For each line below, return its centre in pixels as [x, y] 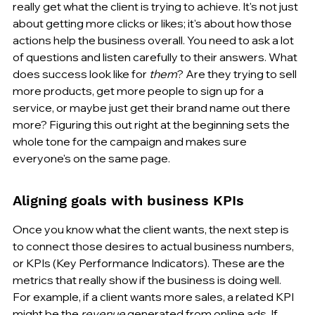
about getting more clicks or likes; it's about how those [153, 23]
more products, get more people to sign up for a [139, 90]
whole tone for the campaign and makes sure [131, 141]
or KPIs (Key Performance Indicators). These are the [150, 263]
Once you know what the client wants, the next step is [152, 229]
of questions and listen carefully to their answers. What [156, 57]
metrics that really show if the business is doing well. [148, 279]
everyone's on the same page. [91, 158]
